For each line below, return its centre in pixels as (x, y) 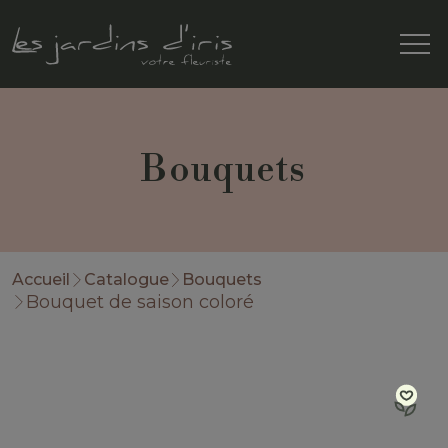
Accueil (41, 279)
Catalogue (126, 279)
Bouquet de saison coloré (139, 302)
